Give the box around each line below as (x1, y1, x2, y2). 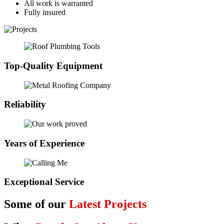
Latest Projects (69, 197, 146, 211)
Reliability (4, 99, 46, 110)
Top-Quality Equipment (4, 60, 102, 71)
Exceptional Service (4, 176, 84, 187)
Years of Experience (4, 137, 84, 148)
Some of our (4, 197, 69, 211)
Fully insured (24, 8, 65, 17)
